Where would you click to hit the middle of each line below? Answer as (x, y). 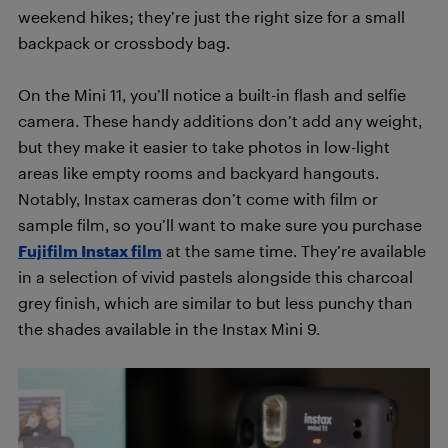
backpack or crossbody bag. (124, 43)
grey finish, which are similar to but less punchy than (215, 303)
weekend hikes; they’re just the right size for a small (211, 17)
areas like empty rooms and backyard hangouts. (198, 173)
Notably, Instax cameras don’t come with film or (198, 199)
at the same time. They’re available (294, 251)
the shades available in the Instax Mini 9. (169, 329)
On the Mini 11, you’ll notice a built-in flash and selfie (212, 95)
